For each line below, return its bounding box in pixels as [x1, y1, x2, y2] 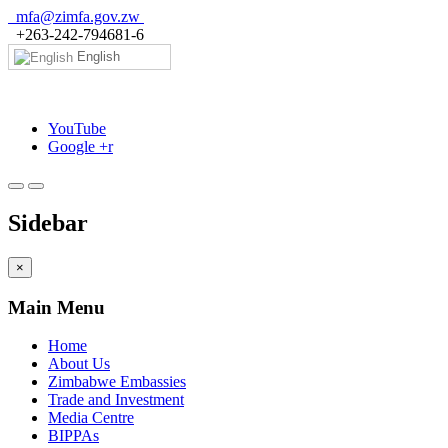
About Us [48, 355, 110, 373]
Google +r [48, 137, 113, 155]
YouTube [48, 119, 106, 137]
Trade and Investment [48, 391, 184, 409]
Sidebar [8, 209, 88, 236]
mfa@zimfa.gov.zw [16, 8, 140, 25]
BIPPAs [48, 427, 99, 445]
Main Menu [8, 296, 105, 318]
